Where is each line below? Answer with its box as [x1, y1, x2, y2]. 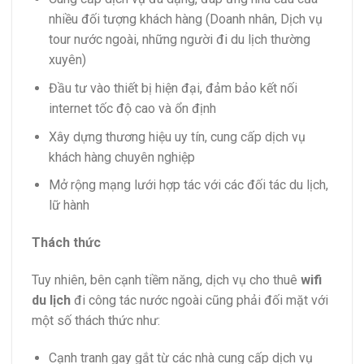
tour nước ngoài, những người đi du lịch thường [48, 32, 310, 48]
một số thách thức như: [32, 312, 160, 328]
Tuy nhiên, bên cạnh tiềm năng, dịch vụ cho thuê [32, 271, 301, 288]
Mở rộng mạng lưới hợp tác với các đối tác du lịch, [48, 177, 328, 193]
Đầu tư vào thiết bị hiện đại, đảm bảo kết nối [48, 80, 297, 96]
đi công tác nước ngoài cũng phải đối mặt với [71, 292, 328, 308]
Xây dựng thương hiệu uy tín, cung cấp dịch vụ [48, 128, 305, 145]
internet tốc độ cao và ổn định [48, 100, 216, 116]
